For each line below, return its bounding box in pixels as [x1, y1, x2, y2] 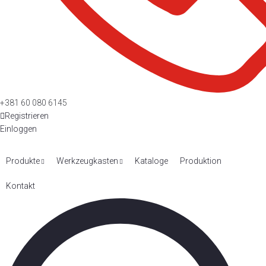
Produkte [6, 156, 40, 166]
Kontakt [6, 181, 35, 191]
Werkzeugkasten [56, 156, 118, 166]
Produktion [180, 156, 221, 166]
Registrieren [5, 111, 49, 121]
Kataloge [135, 156, 168, 166]
